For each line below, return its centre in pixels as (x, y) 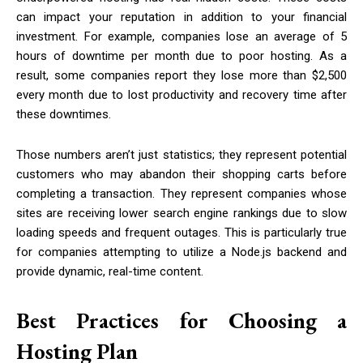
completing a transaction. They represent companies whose (181, 194)
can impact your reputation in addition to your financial (181, 17)
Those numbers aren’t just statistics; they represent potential (181, 155)
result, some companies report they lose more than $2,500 (181, 76)
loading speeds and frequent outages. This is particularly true (181, 233)
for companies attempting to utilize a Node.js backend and (181, 252)
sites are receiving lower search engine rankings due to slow (181, 214)
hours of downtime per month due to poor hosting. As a (181, 56)
